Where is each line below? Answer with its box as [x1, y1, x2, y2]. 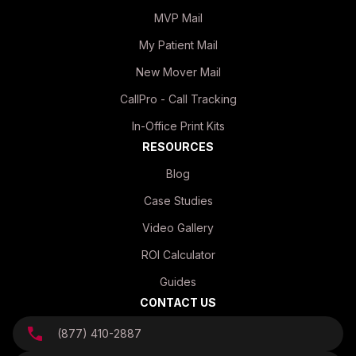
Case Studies [143, 194, 213, 207]
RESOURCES [142, 140, 214, 153]
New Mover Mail [135, 65, 221, 79]
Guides [160, 275, 196, 288]
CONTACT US [140, 296, 216, 309]
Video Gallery [142, 221, 214, 234]
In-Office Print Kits [131, 119, 225, 133]
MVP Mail [153, 11, 203, 25]
